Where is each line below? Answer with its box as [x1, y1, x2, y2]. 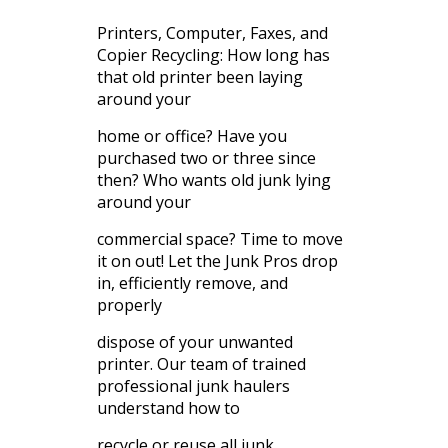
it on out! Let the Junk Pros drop [96, 250, 338, 273]
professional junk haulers [96, 375, 290, 398]
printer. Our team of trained [96, 353, 306, 376]
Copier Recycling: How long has [96, 44, 330, 67]
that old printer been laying [96, 66, 303, 89]
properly [96, 294, 162, 317]
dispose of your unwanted [96, 331, 293, 354]
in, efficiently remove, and [96, 272, 288, 295]
